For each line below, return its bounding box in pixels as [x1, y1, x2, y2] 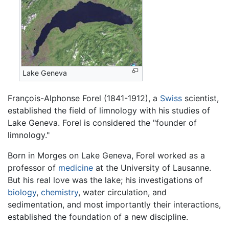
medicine [58, 162, 93, 173]
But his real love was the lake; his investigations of [8, 174, 203, 185]
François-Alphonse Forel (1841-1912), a [8, 93, 160, 103]
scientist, [182, 93, 219, 103]
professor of [8, 162, 58, 173]
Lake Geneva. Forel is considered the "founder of [8, 117, 197, 128]
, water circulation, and [78, 187, 167, 197]
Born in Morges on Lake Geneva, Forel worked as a [8, 150, 205, 161]
